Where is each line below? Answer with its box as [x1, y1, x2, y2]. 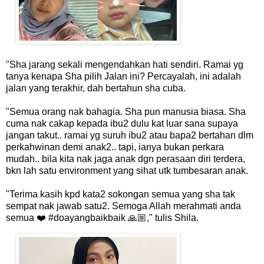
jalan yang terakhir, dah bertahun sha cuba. [6, 82, 186, 93]
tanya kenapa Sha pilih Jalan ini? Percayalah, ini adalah [6, 71, 241, 81]
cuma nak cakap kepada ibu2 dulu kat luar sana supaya [6, 118, 238, 128]
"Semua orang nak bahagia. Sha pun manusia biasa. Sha [6, 106, 246, 117]
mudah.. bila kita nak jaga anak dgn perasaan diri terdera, [6, 153, 245, 164]
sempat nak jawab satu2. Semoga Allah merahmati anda [6, 200, 241, 211]
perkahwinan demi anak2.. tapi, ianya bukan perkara [6, 141, 224, 152]
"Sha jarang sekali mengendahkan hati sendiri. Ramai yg [6, 59, 243, 70]
